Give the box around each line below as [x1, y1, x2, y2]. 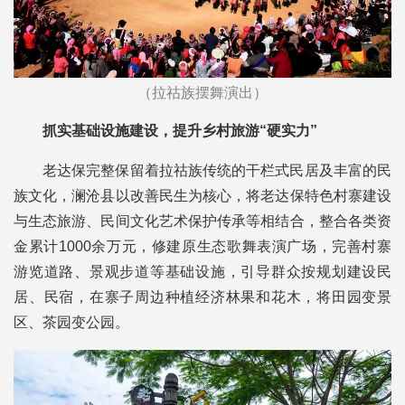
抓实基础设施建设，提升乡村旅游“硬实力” [42, 123, 317, 139]
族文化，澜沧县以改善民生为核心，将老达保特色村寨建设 [14, 188, 391, 204]
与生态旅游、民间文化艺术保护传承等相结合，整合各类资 [14, 213, 391, 230]
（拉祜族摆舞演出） [137, 85, 268, 101]
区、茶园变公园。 [14, 315, 129, 331]
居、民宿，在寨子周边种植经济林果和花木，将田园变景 [14, 289, 391, 306]
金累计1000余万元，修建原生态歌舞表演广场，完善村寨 [14, 239, 391, 255]
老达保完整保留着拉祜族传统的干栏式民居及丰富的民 [42, 163, 391, 179]
